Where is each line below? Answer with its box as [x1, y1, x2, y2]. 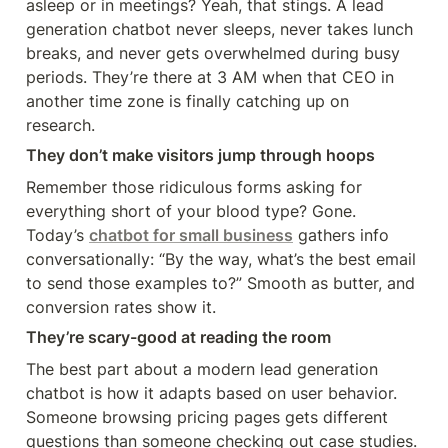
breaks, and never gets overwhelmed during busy [26, 43, 400, 63]
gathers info [293, 225, 389, 245]
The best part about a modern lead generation [26, 359, 378, 379]
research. [26, 115, 95, 135]
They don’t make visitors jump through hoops [26, 145, 375, 165]
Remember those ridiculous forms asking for [26, 177, 362, 197]
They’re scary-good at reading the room [26, 327, 331, 347]
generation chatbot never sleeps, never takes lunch [26, 19, 413, 39]
